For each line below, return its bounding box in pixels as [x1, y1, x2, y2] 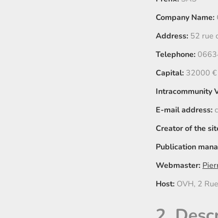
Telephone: [156, 49, 196, 60]
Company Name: [156, 12, 215, 23]
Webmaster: [156, 160, 200, 171]
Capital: [156, 68, 184, 79]
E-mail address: [156, 105, 213, 116]
